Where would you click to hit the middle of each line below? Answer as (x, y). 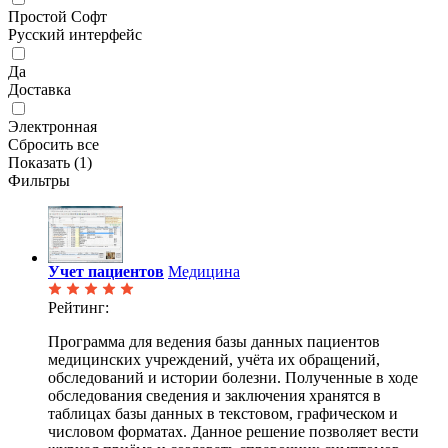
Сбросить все (53, 145)
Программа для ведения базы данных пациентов (214, 342)
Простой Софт (57, 17)
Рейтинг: (78, 308)
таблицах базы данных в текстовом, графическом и (223, 414)
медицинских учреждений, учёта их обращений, (214, 360)
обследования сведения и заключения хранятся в (214, 396)
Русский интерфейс (75, 35)
